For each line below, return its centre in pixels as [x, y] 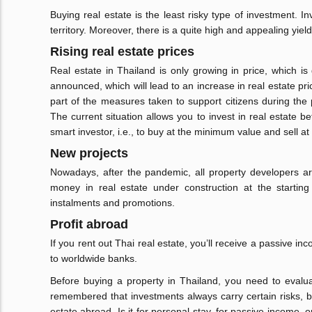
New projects [89, 154]
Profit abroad [89, 225]
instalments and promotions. [112, 203]
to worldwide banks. [94, 259]
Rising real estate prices [122, 52]
